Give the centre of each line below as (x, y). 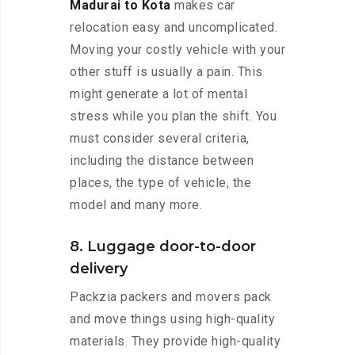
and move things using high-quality (172, 319)
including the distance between (162, 161)
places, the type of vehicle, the (160, 183)
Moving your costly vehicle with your (177, 50)
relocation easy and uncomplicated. (174, 28)
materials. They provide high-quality (175, 342)
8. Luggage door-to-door (163, 247)
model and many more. (136, 205)
